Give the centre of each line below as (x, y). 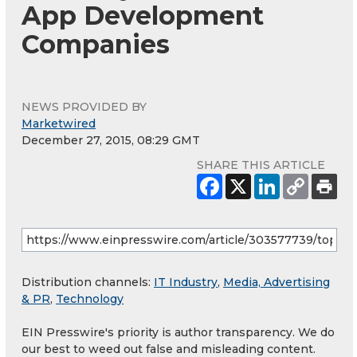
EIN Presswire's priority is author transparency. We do (178, 332)
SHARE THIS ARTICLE (261, 165)
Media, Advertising (277, 282)
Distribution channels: (88, 282)
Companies (96, 44)
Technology (90, 298)
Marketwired (59, 123)
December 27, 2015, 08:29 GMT (111, 140)
